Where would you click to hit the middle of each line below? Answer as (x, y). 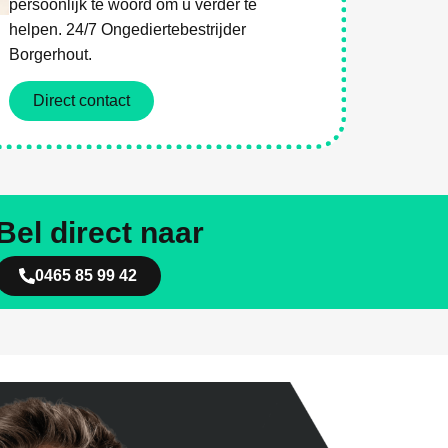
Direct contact (82, 100)
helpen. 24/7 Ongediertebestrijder (128, 29)
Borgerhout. (51, 54)
